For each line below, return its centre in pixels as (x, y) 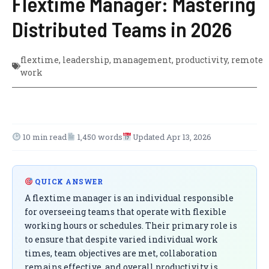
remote (247, 59)
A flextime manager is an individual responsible (129, 198)
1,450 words (99, 137)
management (142, 59)
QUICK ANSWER (68, 181)
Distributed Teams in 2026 (122, 29)
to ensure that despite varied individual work (121, 239)
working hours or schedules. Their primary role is (131, 225)
